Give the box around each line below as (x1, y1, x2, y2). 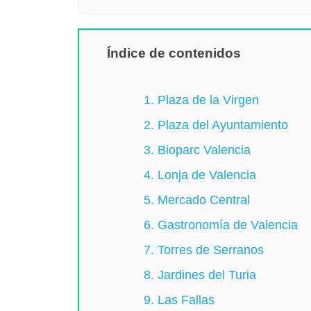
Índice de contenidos (107, 44, 241, 60)
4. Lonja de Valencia (143, 168, 256, 183)
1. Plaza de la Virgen (143, 93, 259, 108)
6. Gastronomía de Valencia (143, 218, 298, 233)
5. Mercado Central (143, 193, 250, 208)
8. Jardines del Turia (143, 268, 256, 283)
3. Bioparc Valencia (143, 143, 251, 158)
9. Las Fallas (143, 293, 215, 308)
